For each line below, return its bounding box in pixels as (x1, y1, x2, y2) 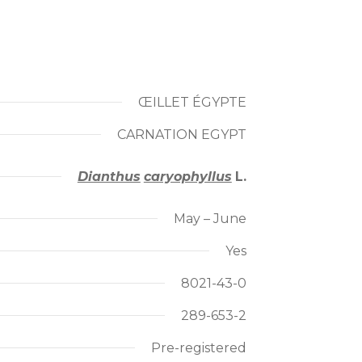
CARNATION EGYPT (116, 127, 246, 142)
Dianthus (77, 169, 141, 184)
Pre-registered (150, 340, 246, 356)
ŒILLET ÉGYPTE (137, 95, 246, 110)
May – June (173, 211, 246, 226)
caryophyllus (143, 169, 232, 184)
